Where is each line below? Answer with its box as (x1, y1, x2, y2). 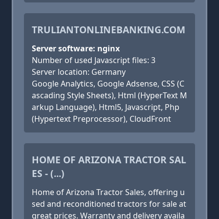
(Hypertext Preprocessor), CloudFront (32, 113, 171, 124)
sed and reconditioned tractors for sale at (32, 198, 186, 209)
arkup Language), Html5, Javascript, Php (32, 102, 179, 112)
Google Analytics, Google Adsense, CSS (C (32, 78, 184, 89)
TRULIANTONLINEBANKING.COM (32, 23, 185, 36)
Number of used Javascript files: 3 (32, 55, 155, 66)
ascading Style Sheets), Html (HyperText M (32, 90, 187, 101)
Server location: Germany (32, 66, 126, 77)
